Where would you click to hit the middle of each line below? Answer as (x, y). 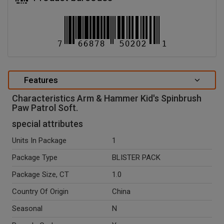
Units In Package (39, 141)
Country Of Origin (40, 192)
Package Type (35, 158)
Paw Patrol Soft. (45, 107)
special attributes (47, 124)
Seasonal (27, 209)
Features (41, 80)
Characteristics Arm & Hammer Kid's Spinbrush (107, 98)
